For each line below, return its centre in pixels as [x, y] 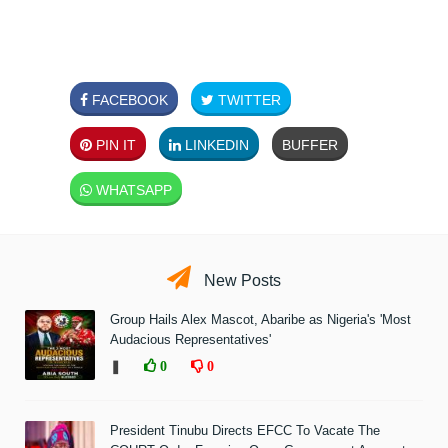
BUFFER [310, 144]
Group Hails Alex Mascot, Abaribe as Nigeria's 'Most [260, 319]
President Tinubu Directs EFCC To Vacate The [245, 430]
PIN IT [114, 144]
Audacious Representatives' [190, 339]
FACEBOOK [128, 99]
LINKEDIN [215, 144]
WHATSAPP [132, 189]
